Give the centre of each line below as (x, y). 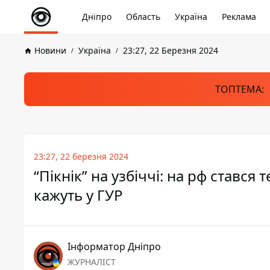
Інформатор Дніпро (114, 246)
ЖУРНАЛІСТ (92, 262)
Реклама (239, 17)
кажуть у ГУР (78, 195)
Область (143, 17)
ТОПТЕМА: (239, 89)
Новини (50, 50)
